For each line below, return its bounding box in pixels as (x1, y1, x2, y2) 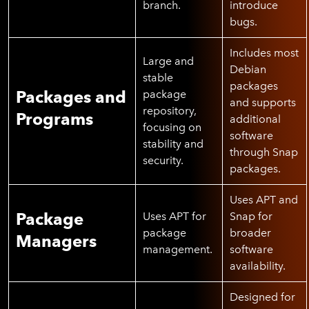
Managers (16, 231, 97, 251)
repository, (143, 104, 197, 117)
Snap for (230, 210, 272, 223)
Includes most (230, 46, 299, 59)
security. (143, 154, 183, 167)
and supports (230, 96, 296, 109)
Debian (230, 63, 266, 76)
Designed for (230, 290, 295, 303)
